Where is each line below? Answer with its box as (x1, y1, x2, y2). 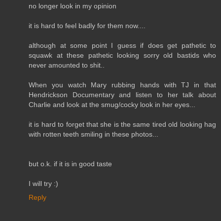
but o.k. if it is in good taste (29, 159, 112, 168)
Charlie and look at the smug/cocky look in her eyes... (29, 100, 195, 109)
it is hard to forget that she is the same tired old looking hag (29, 120, 216, 128)
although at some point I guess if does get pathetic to (29, 41, 216, 49)
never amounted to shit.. (29, 61, 105, 69)
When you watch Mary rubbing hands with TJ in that (29, 80, 216, 89)
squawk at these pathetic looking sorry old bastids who (29, 51, 216, 59)
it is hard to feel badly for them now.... (29, 21, 146, 30)
